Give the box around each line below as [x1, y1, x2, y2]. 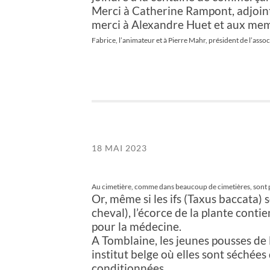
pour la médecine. [92, 219, 181, 233]
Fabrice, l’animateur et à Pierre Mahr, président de [92, 36, 249, 45]
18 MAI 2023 [92, 143, 147, 154]
